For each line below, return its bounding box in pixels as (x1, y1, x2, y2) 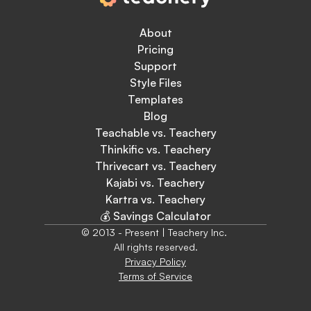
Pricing (137, 42, 174, 56)
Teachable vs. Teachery (94, 126, 217, 140)
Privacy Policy (125, 255, 186, 267)
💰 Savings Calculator (100, 209, 211, 223)
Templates (128, 92, 183, 106)
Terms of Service (119, 270, 192, 282)
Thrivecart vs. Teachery (94, 159, 217, 173)
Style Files (129, 76, 182, 90)
